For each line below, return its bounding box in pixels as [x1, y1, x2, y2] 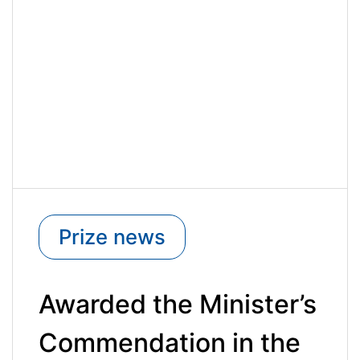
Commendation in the [39, 326, 301, 358]
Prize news [59, 223, 166, 249]
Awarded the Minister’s [39, 288, 317, 320]
